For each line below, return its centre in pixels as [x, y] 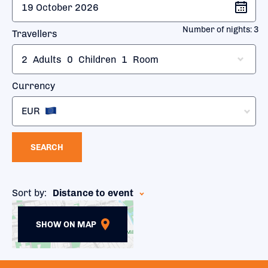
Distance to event [93, 193]
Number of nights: [218, 30]
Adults [46, 60]
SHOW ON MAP [66, 224]
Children [96, 60]
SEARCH [47, 147]
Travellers [35, 34]
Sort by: [29, 193]
